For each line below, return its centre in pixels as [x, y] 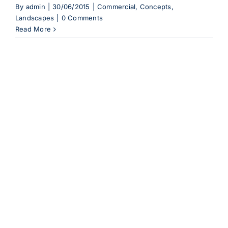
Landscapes [35, 18]
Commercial [116, 7]
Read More [33, 29]
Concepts [155, 7]
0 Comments [82, 18]
